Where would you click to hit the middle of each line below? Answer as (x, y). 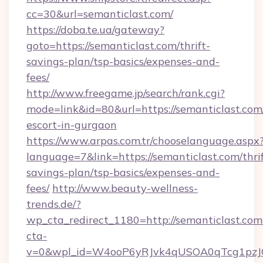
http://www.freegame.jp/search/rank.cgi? (126, 93)
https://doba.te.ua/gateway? (95, 30)
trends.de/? (54, 204)
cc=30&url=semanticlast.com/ (100, 14)
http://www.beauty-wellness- (125, 188)
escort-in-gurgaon (72, 125)
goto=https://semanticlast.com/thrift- (118, 45)
